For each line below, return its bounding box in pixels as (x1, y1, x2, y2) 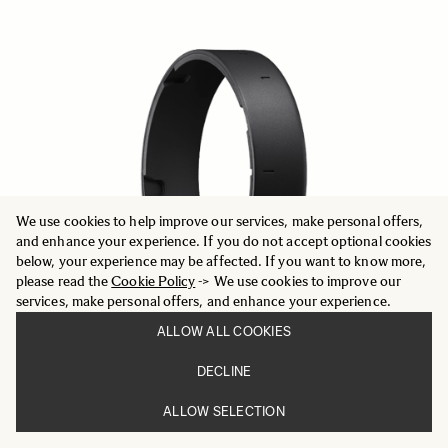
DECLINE (196, 364, 252, 379)
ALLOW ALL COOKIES (156, 324, 292, 339)
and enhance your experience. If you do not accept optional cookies (16, 233, 432, 250)
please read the (16, 273, 112, 290)
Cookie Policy (111, 273, 196, 290)
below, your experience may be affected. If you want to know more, (16, 253, 427, 270)
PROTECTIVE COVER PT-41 (16, 417, 227, 437)
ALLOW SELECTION (163, 404, 285, 419)
